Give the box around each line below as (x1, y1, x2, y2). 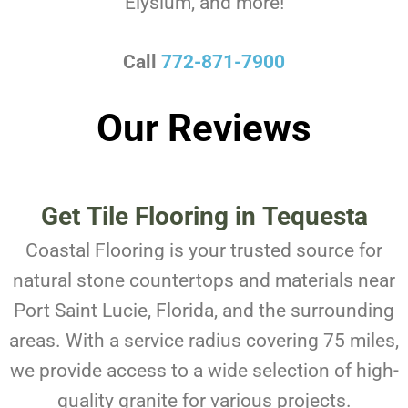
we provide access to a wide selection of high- (9, 359, 399, 382)
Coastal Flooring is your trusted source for (25, 239, 382, 261)
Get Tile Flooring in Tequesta (40, 200, 368, 231)
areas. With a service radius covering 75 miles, (9, 329, 399, 352)
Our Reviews (97, 106, 311, 151)
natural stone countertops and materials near (13, 269, 395, 291)
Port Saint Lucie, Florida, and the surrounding (14, 299, 394, 321)
